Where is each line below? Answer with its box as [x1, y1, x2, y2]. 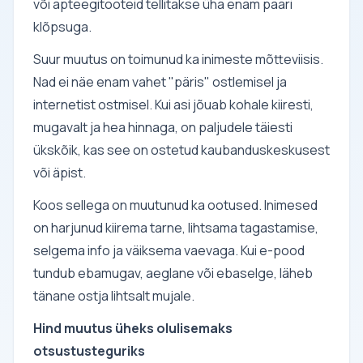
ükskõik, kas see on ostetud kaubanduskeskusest [33, 140, 330, 159]
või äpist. [33, 163, 86, 181]
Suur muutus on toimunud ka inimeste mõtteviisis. [33, 49, 323, 68]
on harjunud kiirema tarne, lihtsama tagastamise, [33, 218, 318, 237]
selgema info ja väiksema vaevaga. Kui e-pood [33, 241, 305, 259]
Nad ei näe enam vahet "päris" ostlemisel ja [33, 72, 287, 91]
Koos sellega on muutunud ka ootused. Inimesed [33, 195, 318, 214]
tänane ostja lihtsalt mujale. [33, 286, 194, 305]
